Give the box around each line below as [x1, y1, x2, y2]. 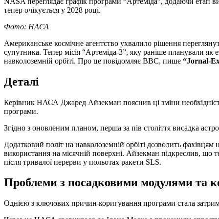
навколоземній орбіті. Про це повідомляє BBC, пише [4, 56, 183, 65]
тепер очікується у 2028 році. [4, 5, 101, 14]
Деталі [4, 75, 39, 88]
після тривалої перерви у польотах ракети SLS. [4, 157, 161, 166]
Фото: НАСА [4, 22, 49, 31]
